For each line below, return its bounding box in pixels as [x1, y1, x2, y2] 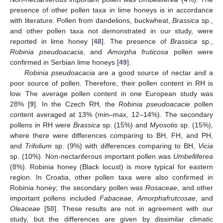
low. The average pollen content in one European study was [10, 90, 213, 98]
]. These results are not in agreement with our [54, 205, 214, 213]
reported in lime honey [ [10, 37, 94, 46]
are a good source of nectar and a [95, 69, 213, 77]
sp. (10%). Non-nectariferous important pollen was [10, 152, 173, 161]
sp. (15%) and [100, 121, 150, 129]
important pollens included [10, 194, 100, 203]
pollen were [168, 48, 213, 56]
